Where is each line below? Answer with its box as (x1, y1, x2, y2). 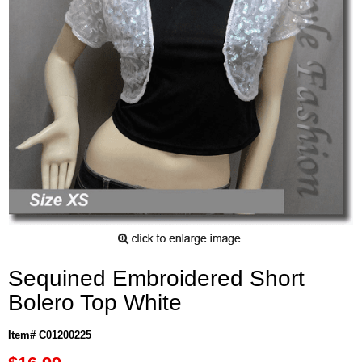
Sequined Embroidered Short (8, 266, 305, 291)
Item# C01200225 (8, 329, 91, 341)
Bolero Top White (8, 290, 182, 315)
